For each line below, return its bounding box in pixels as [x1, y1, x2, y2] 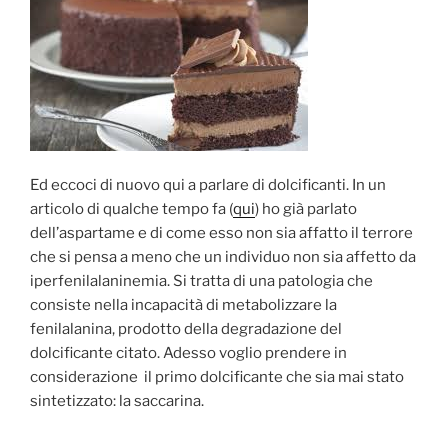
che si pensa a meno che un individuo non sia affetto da [30, 247, 416, 266]
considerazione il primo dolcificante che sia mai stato [30, 367, 404, 386]
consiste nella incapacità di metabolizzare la [30, 295, 337, 314]
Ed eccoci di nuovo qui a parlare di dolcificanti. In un [30, 175, 386, 194]
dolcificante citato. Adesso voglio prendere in [30, 343, 347, 362]
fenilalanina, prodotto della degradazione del [30, 319, 342, 338]
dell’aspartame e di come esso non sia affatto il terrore [30, 223, 413, 242]
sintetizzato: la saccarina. [30, 391, 204, 410]
